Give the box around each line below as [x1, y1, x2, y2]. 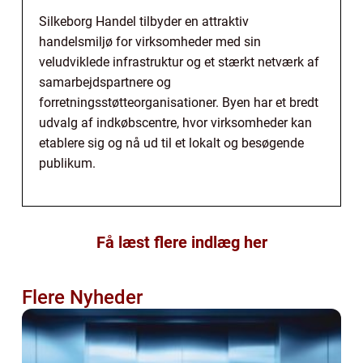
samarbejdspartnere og [39, 74, 171, 90]
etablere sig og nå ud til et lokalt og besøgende [39, 135, 304, 151]
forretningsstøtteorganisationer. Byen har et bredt [39, 94, 318, 110]
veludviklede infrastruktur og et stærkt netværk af [39, 53, 319, 70]
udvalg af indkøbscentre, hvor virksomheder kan [39, 114, 312, 130]
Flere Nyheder [22, 285, 143, 309]
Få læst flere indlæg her [96, 232, 267, 252]
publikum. [39, 155, 96, 171]
